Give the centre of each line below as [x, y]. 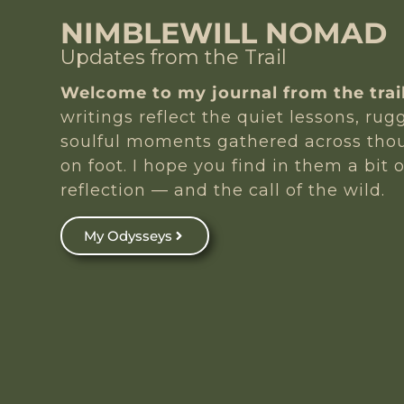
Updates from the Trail [174, 58]
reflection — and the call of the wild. [223, 191]
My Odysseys [129, 235]
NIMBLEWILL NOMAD [224, 33]
